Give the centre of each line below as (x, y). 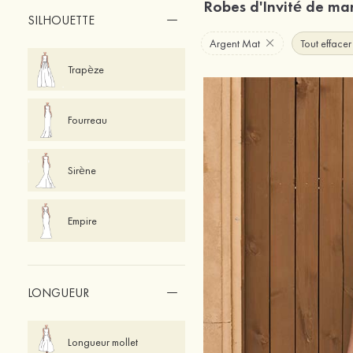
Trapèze (85, 69)
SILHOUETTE (61, 20)
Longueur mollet (102, 342)
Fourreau (87, 120)
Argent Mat (234, 43)
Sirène (82, 170)
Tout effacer (325, 43)
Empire (82, 221)
